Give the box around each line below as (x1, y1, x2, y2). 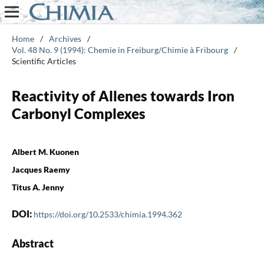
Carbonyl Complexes (11, 104, 146, 122)
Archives (48, 33, 81, 44)
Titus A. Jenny (11, 181, 64, 192)
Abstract (11, 236, 54, 250)
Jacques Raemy (11, 164, 70, 174)
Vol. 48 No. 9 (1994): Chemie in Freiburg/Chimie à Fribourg (11, 44, 228, 55)
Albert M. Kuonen (11, 146, 79, 157)
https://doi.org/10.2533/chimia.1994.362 (33, 209, 182, 219)
